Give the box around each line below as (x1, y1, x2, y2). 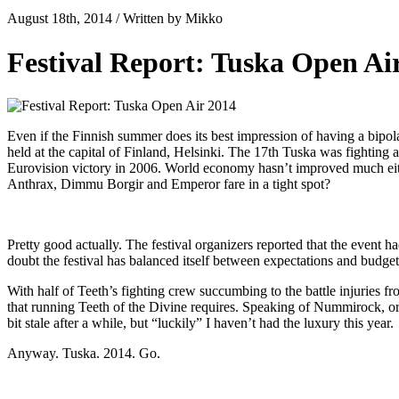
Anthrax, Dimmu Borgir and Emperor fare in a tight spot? (7, 176, 330, 192)
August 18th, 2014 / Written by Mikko (7, 11, 223, 27)
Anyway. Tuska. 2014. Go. (7, 346, 160, 362)
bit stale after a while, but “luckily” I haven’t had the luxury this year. (7, 315, 394, 331)
